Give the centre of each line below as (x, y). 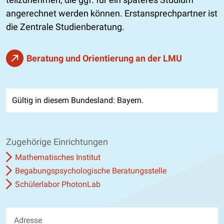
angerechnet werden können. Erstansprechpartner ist (112, 13)
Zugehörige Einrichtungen (57, 141)
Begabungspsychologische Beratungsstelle (91, 170)
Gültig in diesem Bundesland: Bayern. (78, 100)
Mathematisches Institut (58, 157)
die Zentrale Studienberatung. (65, 26)
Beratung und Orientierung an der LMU (104, 58)
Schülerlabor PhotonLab (58, 184)
